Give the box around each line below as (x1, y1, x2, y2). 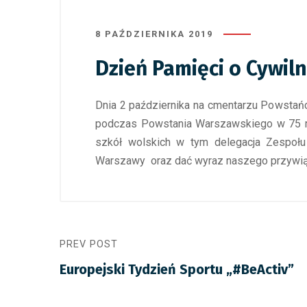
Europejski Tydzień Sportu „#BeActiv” (60, 261, 294, 278)
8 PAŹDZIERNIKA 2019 (95, 29, 213, 39)
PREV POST (60, 238, 118, 250)
